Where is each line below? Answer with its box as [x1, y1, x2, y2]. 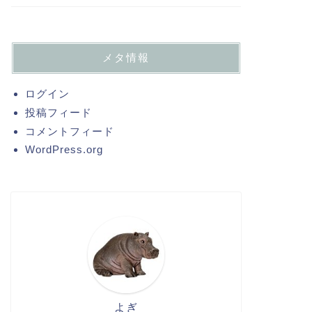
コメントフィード [24, 125, 114, 137]
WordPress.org [24, 143, 103, 155]
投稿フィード [24, 107, 92, 118]
